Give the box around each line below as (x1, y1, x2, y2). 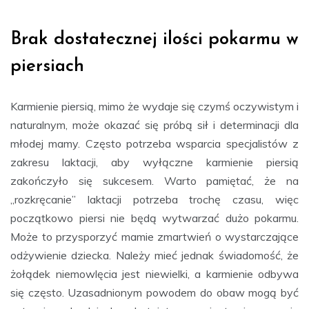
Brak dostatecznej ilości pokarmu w (10, 30, 299, 49)
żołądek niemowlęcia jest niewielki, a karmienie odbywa (10, 266, 299, 281)
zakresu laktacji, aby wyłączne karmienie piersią (10, 154, 299, 169)
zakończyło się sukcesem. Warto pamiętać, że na (10, 173, 299, 188)
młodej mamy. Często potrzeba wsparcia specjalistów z (10, 136, 299, 150)
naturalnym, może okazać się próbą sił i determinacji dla (10, 117, 299, 132)
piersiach (10, 57, 84, 76)
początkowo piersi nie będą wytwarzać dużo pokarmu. (10, 210, 299, 225)
